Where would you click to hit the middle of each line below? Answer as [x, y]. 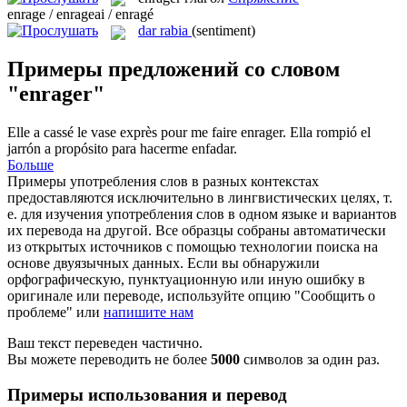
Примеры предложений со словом [174, 69]
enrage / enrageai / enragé [80, 15]
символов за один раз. [310, 360]
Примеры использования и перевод [147, 395]
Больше [30, 165]
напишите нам [149, 313]
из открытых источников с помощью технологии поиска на [193, 247]
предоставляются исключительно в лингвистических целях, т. [200, 198]
